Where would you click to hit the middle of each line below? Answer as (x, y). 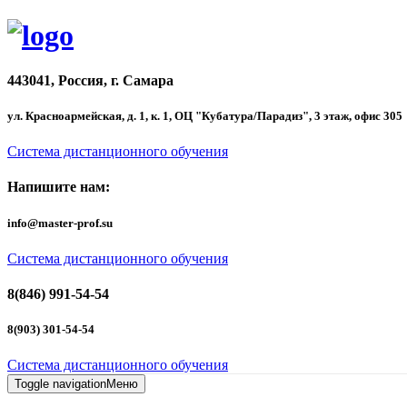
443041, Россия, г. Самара (90, 80)
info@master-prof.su (60, 223)
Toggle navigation (60, 384)
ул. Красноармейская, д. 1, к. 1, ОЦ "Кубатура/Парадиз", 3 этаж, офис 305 (205, 116)
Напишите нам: (59, 187)
